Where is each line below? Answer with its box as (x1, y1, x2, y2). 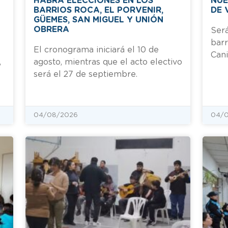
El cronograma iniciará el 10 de (34, 45, 159, 54)
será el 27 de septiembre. (34, 70, 137, 78)
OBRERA (34, 25, 69, 34)
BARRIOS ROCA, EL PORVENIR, (34, 6, 163, 14)
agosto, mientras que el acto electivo (34, 58, 182, 66)
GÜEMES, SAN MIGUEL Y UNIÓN (34, 15, 163, 24)
